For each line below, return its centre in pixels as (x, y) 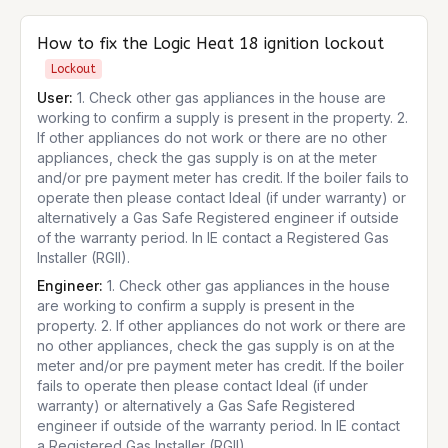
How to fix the (95, 43)
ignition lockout (324, 43)
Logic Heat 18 (206, 43)
